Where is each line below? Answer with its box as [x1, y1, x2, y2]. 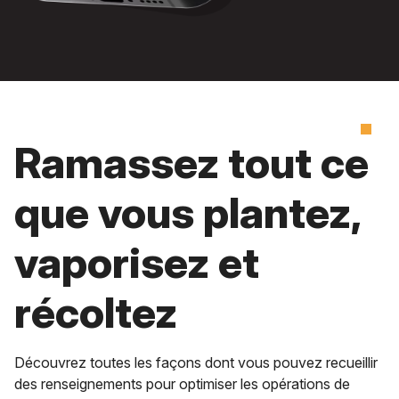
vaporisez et [14, 235, 259, 289]
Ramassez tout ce [14, 135, 369, 189]
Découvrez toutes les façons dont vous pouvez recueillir [14, 353, 378, 371]
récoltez [14, 285, 177, 338]
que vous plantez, [14, 185, 360, 239]
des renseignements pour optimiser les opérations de [14, 374, 350, 393]
